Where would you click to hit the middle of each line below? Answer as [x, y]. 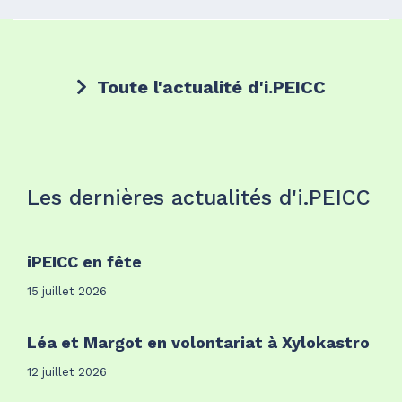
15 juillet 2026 [67, 291]
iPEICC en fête [84, 261]
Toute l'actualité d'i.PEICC [209, 87]
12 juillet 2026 [67, 371]
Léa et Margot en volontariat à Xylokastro [198, 342]
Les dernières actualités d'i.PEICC [199, 197]
